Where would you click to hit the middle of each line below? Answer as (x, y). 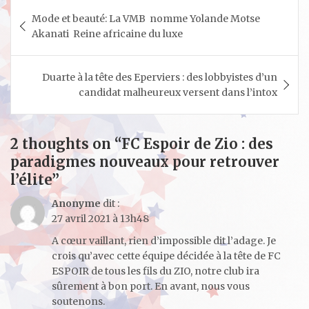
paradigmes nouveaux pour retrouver (145, 161)
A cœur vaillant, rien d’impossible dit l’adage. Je (164, 240)
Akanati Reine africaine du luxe (107, 33)
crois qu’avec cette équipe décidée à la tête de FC (166, 256)
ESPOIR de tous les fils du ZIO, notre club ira (156, 271)
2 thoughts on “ (66, 143)
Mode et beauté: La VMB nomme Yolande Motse (146, 18)
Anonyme (76, 203)
